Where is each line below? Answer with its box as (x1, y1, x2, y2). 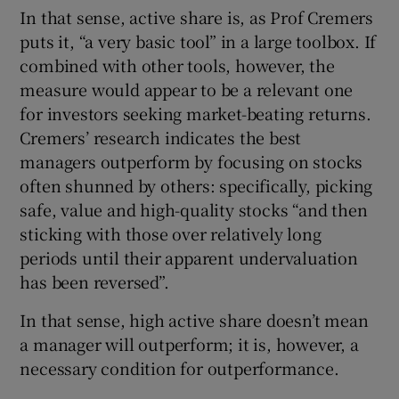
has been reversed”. (20, 270, 169, 294)
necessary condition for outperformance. (20, 356, 339, 380)
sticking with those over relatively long (20, 222, 322, 246)
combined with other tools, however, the (20, 53, 335, 77)
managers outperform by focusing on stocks (20, 150, 363, 174)
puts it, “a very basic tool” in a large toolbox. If (20, 29, 377, 53)
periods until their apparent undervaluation (20, 246, 358, 270)
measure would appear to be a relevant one (20, 77, 354, 102)
